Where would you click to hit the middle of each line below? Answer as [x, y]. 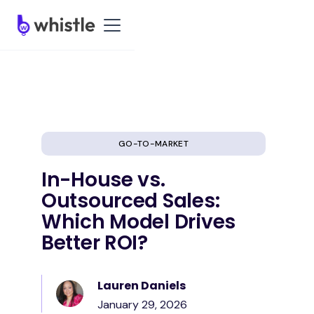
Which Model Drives [138, 222]
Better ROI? [95, 243]
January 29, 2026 [142, 305]
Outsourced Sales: [131, 201]
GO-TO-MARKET [153, 144]
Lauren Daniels [141, 286]
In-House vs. [103, 180]
